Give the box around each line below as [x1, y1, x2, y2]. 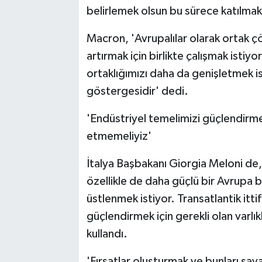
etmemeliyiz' [86, 130, 151, 143]
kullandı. [86, 228, 127, 240]
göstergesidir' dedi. [86, 85, 188, 98]
